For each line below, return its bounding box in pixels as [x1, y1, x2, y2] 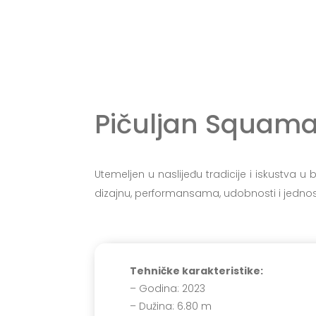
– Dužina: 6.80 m [130, 299, 212, 313]
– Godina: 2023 [130, 281, 206, 296]
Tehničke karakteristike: [130, 264, 264, 278]
